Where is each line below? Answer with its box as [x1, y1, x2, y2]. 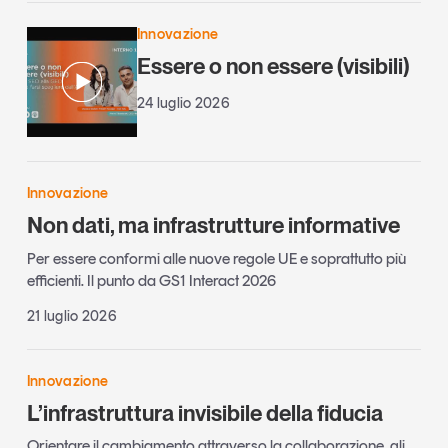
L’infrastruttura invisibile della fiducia [26, 399, 383, 426]
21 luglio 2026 [26, 306, 118, 325]
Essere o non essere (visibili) [136, 53, 410, 80]
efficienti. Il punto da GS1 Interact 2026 [26, 270, 276, 290]
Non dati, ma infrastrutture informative [26, 212, 400, 239]
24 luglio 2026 [136, 94, 231, 113]
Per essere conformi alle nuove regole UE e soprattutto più [26, 248, 406, 268]
